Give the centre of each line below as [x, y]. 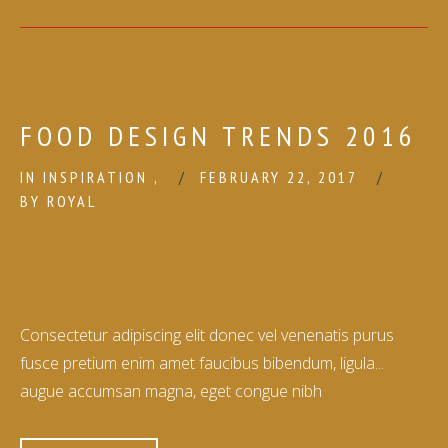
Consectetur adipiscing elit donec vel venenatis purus [207, 335]
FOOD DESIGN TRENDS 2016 [218, 135]
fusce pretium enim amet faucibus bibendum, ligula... [202, 363]
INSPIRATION [98, 177]
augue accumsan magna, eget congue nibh [171, 391]
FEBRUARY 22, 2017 [281, 177]
